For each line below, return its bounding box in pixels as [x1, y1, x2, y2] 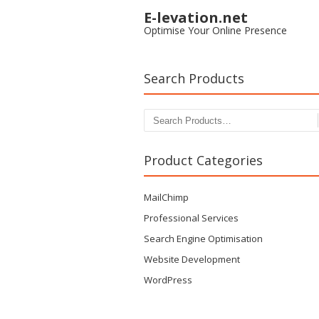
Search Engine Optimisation [144, 232, 263, 245]
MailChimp [144, 191, 189, 204]
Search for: [144, 115, 194, 129]
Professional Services [144, 211, 239, 224]
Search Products [144, 70, 244, 87]
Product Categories [144, 152, 263, 169]
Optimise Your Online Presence [144, 23, 287, 37]
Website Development [144, 253, 240, 266]
